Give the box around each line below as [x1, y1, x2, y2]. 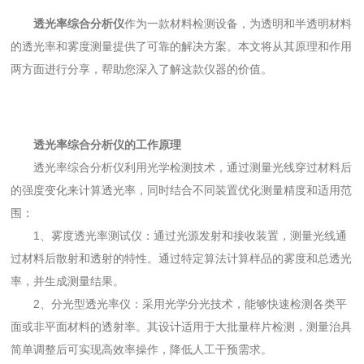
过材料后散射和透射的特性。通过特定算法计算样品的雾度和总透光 [11, 252, 353, 266]
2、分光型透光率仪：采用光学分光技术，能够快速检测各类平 [33, 297, 348, 311]
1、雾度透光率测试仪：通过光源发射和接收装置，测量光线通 [33, 229, 348, 243]
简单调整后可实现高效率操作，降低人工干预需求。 [11, 343, 273, 357]
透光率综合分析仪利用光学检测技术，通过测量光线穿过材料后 [33, 161, 353, 175]
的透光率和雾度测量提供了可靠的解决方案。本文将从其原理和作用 [11, 40, 353, 54]
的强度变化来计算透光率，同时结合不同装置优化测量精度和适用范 [11, 184, 353, 197]
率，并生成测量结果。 [11, 275, 125, 288]
